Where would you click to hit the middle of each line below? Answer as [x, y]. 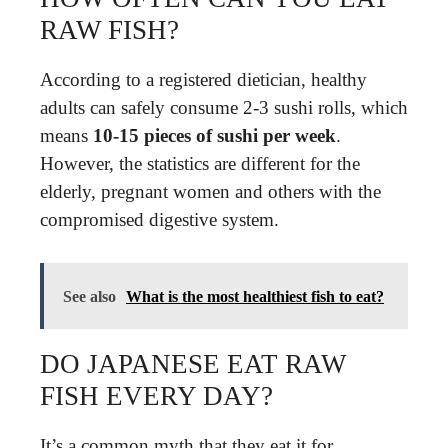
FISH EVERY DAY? [156, 395]
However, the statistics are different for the [200, 163]
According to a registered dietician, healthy [203, 79]
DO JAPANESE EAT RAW [193, 363]
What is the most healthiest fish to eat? [255, 296]
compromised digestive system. [159, 219]
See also [89, 296]
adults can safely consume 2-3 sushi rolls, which [224, 107]
